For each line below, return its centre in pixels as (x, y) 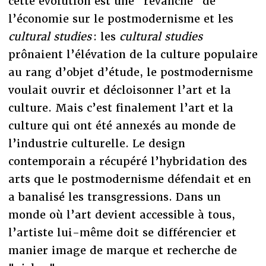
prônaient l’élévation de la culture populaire (133, 54)
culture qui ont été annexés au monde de (122, 125)
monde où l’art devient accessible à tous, (121, 214)
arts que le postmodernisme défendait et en (129, 179)
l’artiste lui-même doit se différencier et (122, 232)
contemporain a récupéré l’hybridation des (127, 161)
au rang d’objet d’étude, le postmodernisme (130, 72)
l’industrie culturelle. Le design (96, 143)
